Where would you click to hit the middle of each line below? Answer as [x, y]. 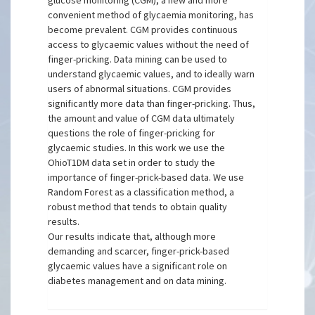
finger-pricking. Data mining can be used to [138, 59]
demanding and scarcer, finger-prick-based [139, 251]
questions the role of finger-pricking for [132, 133]
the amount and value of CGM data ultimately [142, 118]
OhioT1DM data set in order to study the [132, 162]
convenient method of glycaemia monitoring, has [151, 15]
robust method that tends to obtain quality [138, 207]
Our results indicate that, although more [132, 236]
